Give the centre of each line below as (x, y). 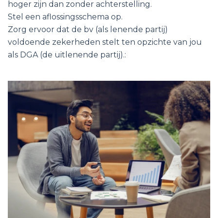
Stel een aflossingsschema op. (65, 17)
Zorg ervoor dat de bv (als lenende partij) (88, 30)
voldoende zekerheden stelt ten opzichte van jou (105, 42)
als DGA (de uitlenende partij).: (67, 55)
